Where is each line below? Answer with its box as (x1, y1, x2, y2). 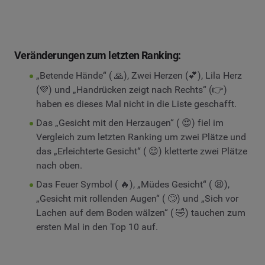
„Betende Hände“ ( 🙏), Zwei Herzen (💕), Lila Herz (35, 70, 242, 82)
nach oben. (35, 160, 82, 172)
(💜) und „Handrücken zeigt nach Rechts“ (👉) (35, 84, 227, 96)
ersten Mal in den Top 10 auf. (35, 221, 158, 233)
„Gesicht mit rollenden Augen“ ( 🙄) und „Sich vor (35, 193, 238, 205)
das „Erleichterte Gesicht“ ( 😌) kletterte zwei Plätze (35, 146, 247, 157)
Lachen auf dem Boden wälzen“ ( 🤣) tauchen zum (35, 207, 245, 219)
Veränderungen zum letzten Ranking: (14, 49, 181, 62)
